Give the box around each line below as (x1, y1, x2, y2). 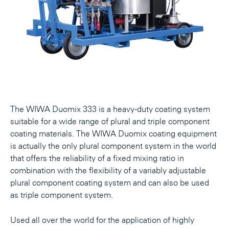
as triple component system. (10, 190, 113, 200)
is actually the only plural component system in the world (10, 141, 216, 151)
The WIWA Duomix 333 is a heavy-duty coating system (10, 104, 210, 114)
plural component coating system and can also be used (10, 178, 209, 188)
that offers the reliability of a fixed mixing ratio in (10, 153, 184, 163)
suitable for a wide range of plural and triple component (10, 117, 210, 126)
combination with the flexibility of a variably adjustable (10, 166, 206, 175)
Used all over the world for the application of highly (10, 215, 194, 225)
